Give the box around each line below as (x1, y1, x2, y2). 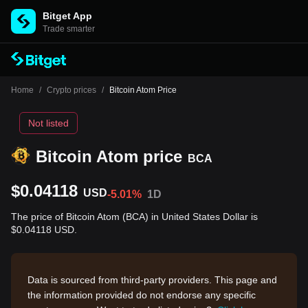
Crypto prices (47, 85, 96, 95)
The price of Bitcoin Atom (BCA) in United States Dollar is (11, 211, 258, 222)
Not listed (28, 118, 69, 129)
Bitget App (43, 10, 92, 21)
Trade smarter (43, 24, 95, 34)
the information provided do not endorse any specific (27, 289, 256, 300)
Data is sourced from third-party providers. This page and (27, 274, 277, 285)
